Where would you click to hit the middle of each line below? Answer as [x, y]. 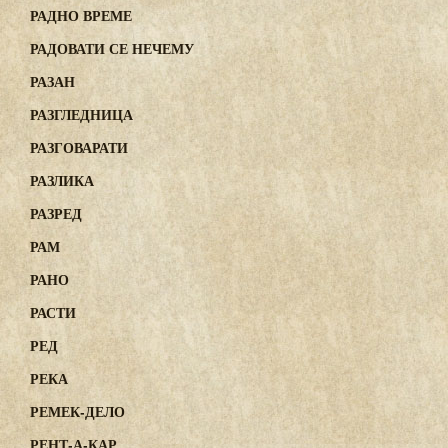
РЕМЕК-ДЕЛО [77, 411]
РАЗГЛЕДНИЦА [81, 114]
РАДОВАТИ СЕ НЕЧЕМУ [112, 48]
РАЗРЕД [56, 213]
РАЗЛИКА [62, 180]
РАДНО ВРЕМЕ [81, 15]
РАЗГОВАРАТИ [79, 147]
